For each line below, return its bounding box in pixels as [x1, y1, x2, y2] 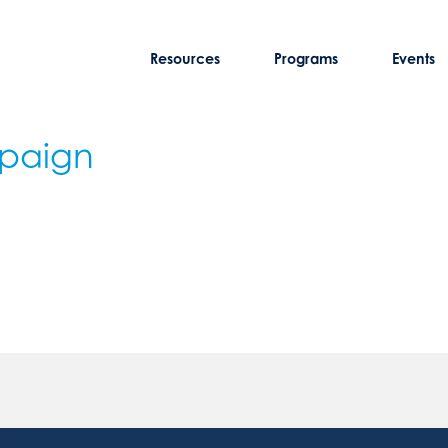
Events [391, 49, 435, 67]
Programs [273, 49, 338, 67]
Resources [150, 49, 221, 67]
